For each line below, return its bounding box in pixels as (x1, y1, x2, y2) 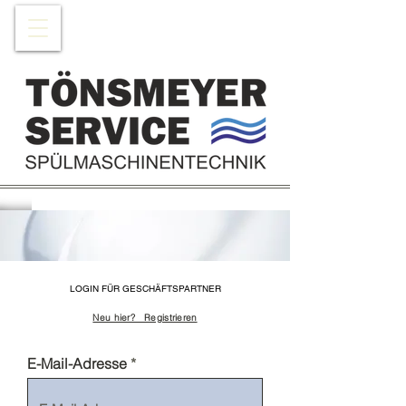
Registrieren (144, 312, 198, 324)
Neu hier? (92, 312, 144, 324)
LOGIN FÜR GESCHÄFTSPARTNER (69, 283, 221, 295)
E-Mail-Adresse (27, 354, 127, 372)
